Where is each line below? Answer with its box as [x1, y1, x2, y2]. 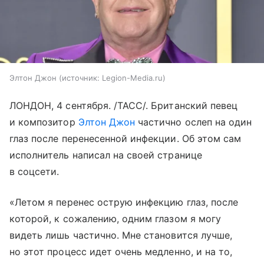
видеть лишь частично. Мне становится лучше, [9, 229, 233, 242]
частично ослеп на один [135, 116, 252, 128]
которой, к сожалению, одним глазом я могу [9, 213, 221, 225]
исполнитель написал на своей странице [9, 149, 202, 161]
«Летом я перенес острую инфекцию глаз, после [9, 196, 239, 209]
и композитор [9, 116, 78, 128]
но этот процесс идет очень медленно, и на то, [9, 246, 233, 258]
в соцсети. [9, 166, 60, 178]
